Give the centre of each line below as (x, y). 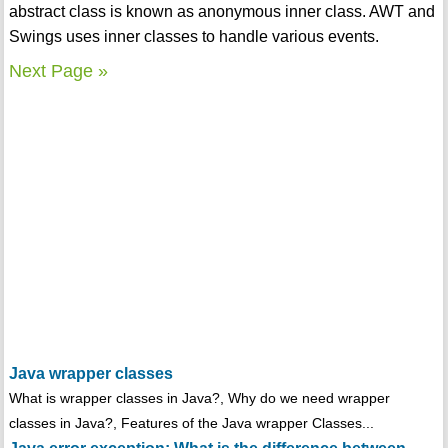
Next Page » (58, 71)
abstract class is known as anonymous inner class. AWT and (221, 12)
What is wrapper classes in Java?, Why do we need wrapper (199, 398)
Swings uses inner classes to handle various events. (193, 37)
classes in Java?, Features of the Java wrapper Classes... (191, 423)
